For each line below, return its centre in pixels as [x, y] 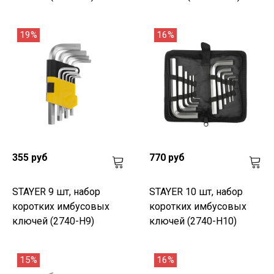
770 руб [167, 157]
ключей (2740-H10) [193, 221]
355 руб [30, 157]
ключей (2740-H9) [53, 221]
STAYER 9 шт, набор [56, 191]
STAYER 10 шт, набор [196, 191]
